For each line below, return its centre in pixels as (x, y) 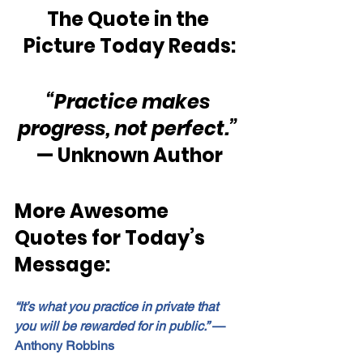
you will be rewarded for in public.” (112, 326)
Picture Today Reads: (130, 45)
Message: (62, 264)
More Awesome (94, 211)
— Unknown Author (130, 155)
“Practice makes (130, 101)
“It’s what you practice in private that (118, 306)
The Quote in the (130, 19)
